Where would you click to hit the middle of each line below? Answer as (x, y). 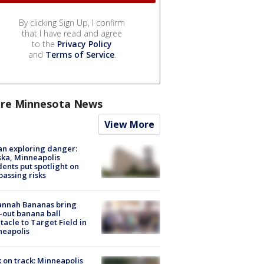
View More (129, 125)
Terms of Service (80, 55)
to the (44, 44)
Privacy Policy (85, 44)
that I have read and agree (72, 34)
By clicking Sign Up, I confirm (72, 23)
